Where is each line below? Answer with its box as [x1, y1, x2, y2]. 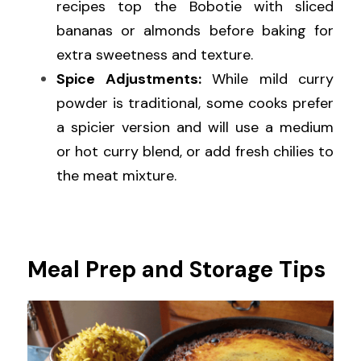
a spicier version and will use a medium [56, 118, 334, 138]
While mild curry [201, 69, 334, 89]
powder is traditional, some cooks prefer [56, 93, 334, 114]
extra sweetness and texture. [56, 45, 253, 65]
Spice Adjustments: [56, 69, 201, 89]
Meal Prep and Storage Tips [27, 255, 326, 285]
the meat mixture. [56, 166, 176, 186]
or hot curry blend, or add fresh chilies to [56, 142, 334, 162]
